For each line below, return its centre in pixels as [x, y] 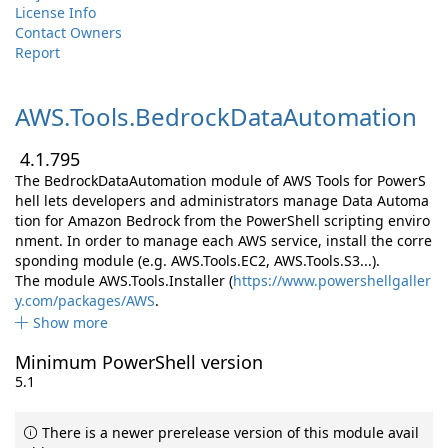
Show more [70, 322]
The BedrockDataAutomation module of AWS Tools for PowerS [220, 180]
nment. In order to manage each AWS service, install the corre [223, 240]
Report [37, 52]
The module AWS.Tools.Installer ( [124, 280]
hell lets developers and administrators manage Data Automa [222, 200]
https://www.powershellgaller [332, 280]
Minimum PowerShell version [139, 362]
